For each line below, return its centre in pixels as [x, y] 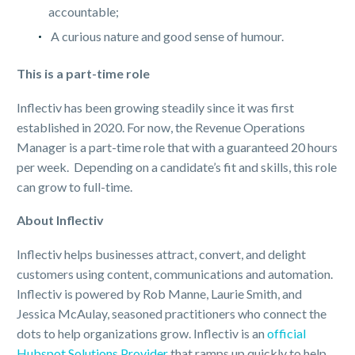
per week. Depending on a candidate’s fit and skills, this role [177, 166]
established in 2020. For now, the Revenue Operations [161, 127]
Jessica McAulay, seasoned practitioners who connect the [172, 313]
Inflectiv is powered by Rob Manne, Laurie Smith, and [159, 293]
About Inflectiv [60, 220]
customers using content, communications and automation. [175, 273]
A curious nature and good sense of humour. [166, 36]
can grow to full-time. [74, 186]
